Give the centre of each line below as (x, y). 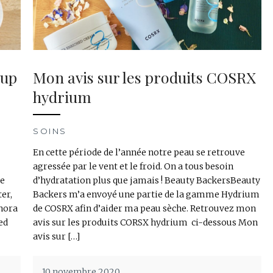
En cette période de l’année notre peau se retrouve (139, 153)
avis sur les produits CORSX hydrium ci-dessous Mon (145, 223)
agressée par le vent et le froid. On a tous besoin (133, 167)
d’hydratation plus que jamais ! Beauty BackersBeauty (147, 181)
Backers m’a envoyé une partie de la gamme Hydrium (146, 195)
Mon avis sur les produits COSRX (144, 77)
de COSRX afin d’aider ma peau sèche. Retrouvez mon (144, 209)
